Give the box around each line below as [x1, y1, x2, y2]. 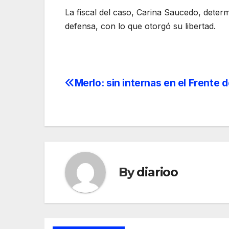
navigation [64, 98, 147, 118]
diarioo [136, 165, 178, 180]
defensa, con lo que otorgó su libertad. [65, 20, 216, 31]
